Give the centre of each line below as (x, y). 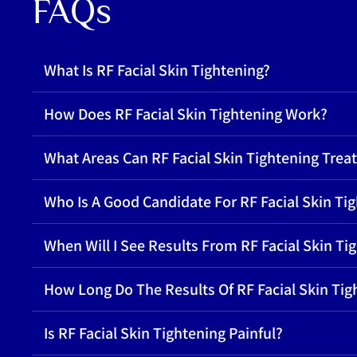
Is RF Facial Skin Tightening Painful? (164, 333)
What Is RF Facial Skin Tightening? (157, 70)
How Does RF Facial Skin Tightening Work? (186, 114)
